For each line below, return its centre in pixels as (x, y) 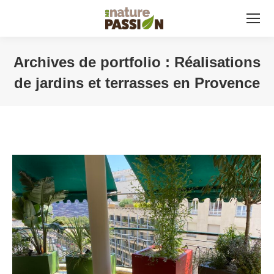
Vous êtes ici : (167, 101)
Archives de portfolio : (94, 62)
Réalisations (217, 62)
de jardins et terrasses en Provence (137, 83)
